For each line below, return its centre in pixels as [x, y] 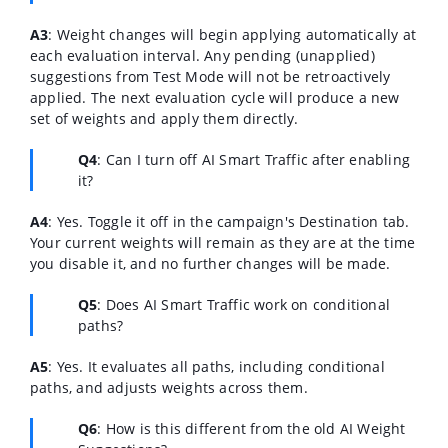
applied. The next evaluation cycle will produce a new [215, 97]
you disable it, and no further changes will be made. [210, 263]
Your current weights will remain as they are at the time [223, 242]
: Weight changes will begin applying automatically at [232, 34]
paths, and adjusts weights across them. [169, 387]
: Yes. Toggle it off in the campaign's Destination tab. [229, 221]
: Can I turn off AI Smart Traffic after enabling [254, 159]
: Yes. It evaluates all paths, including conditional [216, 366]
